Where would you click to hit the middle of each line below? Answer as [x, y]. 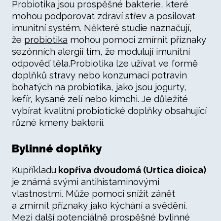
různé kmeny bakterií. [58, 123]
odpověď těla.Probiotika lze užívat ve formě [105, 63]
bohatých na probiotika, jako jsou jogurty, [99, 87]
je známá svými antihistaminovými [86, 182]
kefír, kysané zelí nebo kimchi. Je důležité [100, 99]
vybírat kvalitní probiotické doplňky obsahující [109, 111]
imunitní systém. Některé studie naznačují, [102, 28]
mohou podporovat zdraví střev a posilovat [104, 16]
